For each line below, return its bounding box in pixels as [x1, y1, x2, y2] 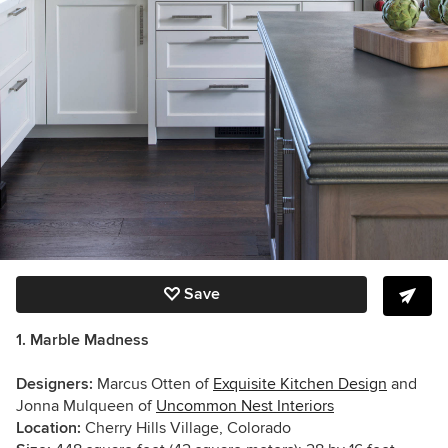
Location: [16, 417, 81, 438]
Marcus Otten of [93, 373, 213, 394]
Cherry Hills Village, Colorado [81, 417, 291, 438]
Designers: [16, 373, 93, 394]
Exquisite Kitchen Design [213, 373, 387, 394]
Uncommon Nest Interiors [156, 395, 334, 416]
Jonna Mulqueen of [16, 395, 156, 416]
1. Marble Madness [16, 329, 149, 350]
